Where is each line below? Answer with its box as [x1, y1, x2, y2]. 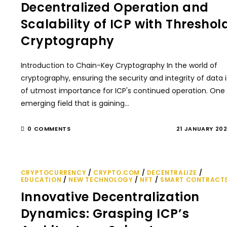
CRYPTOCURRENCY [20, 168, 87, 177]
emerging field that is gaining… [20, 98, 129, 108]
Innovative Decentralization [20, 188, 200, 205]
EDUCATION [20, 175, 62, 184]
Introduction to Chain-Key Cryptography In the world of [20, 60, 217, 70]
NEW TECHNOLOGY [68, 175, 133, 184]
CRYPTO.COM [93, 168, 140, 177]
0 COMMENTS [27, 125, 71, 133]
